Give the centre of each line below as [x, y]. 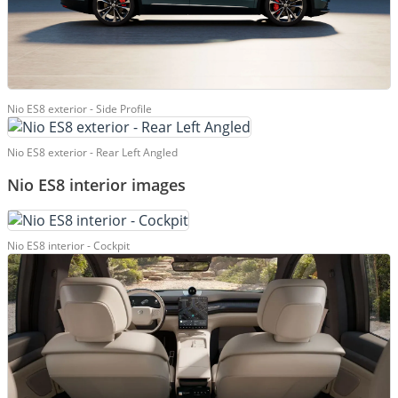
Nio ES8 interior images [96, 185]
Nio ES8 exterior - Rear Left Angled [92, 153]
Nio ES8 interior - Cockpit [68, 246]
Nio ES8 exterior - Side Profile [80, 109]
